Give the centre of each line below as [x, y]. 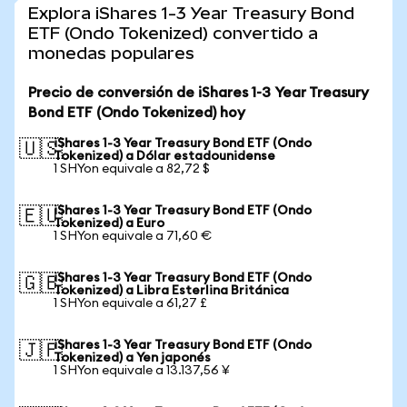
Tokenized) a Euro [109, 223]
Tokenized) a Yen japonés [132, 358]
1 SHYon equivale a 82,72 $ [132, 169]
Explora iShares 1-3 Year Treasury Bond [191, 13]
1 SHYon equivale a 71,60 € [133, 236]
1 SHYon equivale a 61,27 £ [130, 303]
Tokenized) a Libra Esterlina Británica [171, 291]
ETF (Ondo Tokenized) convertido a [173, 33]
